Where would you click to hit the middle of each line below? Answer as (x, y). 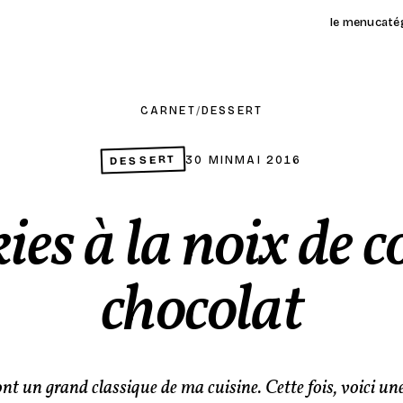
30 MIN (210, 160)
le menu (352, 22)
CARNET (168, 111)
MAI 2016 (269, 160)
